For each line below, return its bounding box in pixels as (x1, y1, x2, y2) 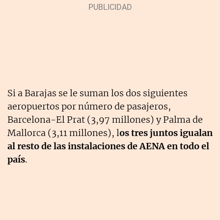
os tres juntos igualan (119, 127, 213, 138)
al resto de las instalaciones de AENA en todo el (7, 140, 209, 152)
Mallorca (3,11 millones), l (7, 127, 119, 138)
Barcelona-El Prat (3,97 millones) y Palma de (7, 113, 203, 125)
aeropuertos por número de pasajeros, (7, 100, 171, 112)
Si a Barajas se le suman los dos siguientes (7, 87, 188, 99)
